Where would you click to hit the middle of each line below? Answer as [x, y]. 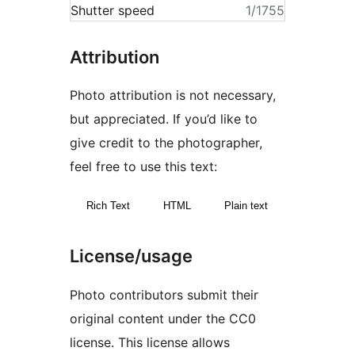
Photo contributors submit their [164, 294]
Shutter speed [113, 10]
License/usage [131, 256]
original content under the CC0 [163, 318]
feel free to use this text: [143, 167]
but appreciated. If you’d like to [164, 119]
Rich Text [108, 206]
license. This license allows [150, 342]
